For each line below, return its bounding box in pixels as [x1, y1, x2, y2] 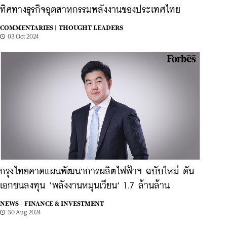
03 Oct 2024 [8, 33, 39, 40]
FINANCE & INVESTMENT [24, 200, 104, 207]
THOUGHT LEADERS [59, 24, 123, 31]
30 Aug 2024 [8, 209, 41, 216]
